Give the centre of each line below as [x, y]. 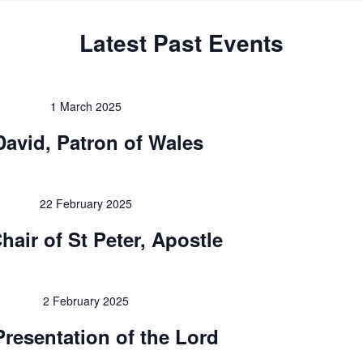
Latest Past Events [181, 43]
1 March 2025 [85, 106]
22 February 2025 [85, 203]
